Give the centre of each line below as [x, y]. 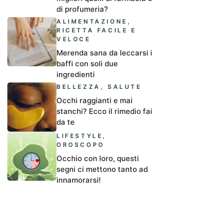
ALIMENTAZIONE [92, 21]
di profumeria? [82, 9]
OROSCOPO [81, 145]
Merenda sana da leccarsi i [104, 53]
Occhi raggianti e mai [95, 100]
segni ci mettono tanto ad [102, 169]
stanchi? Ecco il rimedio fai [104, 111]
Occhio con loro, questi [98, 158]
